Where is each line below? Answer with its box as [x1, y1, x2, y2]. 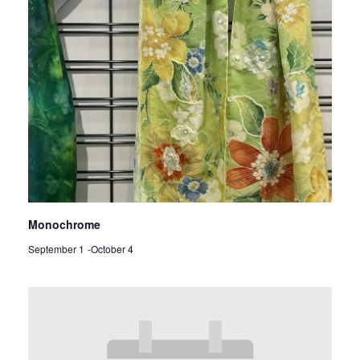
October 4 [91, 241, 133, 256]
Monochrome [28, 215, 100, 232]
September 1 [28, 241, 84, 256]
